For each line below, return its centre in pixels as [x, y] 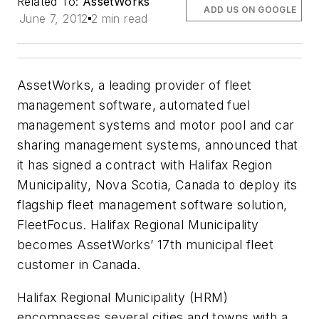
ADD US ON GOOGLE [250, 10]
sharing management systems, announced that [158, 145]
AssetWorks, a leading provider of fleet [135, 85]
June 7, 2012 [54, 19]
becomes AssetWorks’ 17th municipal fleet [145, 245]
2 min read [119, 19]
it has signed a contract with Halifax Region [145, 165]
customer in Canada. [79, 265]
